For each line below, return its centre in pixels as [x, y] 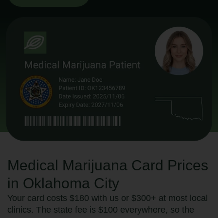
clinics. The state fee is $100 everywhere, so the [101, 210]
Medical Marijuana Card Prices [108, 165]
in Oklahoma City [63, 183]
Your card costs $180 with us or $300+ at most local [108, 198]
